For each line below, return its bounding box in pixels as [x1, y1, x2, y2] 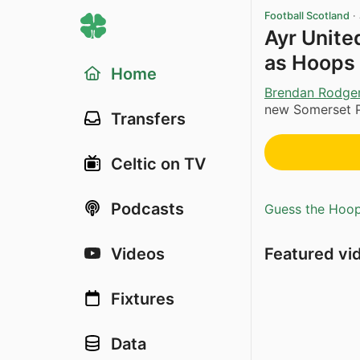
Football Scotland [264, 10, 350, 22]
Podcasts [111, 199, 184, 219]
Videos [111, 244, 165, 264]
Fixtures [111, 289, 174, 309]
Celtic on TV [111, 154, 206, 174]
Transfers [111, 109, 186, 129]
